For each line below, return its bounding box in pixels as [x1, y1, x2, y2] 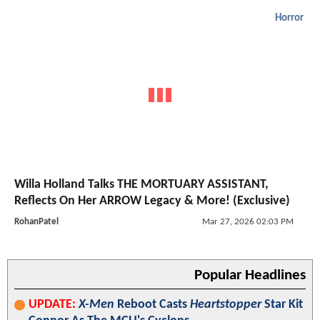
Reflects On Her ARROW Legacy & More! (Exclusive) [14, 194, 290, 208]
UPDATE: [29, 297, 76, 311]
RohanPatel [14, 216, 59, 226]
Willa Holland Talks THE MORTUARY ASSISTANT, [14, 177, 269, 191]
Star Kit [261, 297, 303, 311]
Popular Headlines [194, 267, 306, 283]
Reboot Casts [114, 297, 190, 311]
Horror [275, 13, 304, 24]
